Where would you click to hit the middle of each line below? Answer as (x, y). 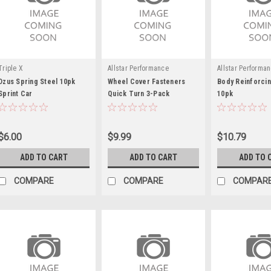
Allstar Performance (138, 68)
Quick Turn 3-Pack (139, 93)
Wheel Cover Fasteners (147, 81)
